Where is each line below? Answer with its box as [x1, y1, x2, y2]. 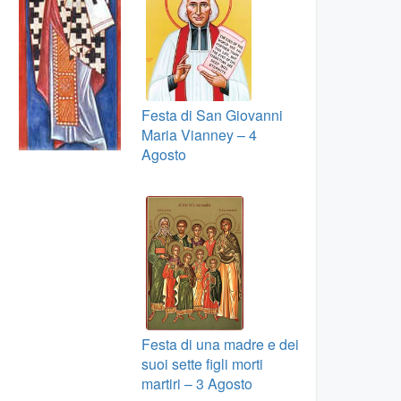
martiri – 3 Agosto [141, 373, 252, 394]
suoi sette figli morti [141, 354, 263, 374]
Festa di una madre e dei [141, 334, 299, 354]
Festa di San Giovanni [141, 105, 283, 125]
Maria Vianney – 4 [141, 124, 257, 145]
